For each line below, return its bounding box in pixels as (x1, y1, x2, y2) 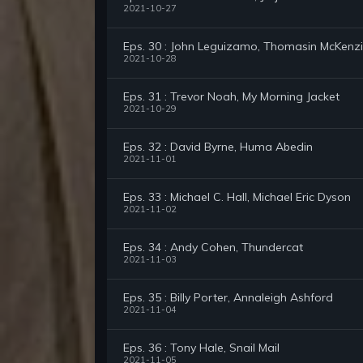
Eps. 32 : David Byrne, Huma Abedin (123, 139, 313, 155)
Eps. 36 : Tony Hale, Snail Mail (123, 340, 280, 356)
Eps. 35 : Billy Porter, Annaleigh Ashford (123, 290, 333, 305)
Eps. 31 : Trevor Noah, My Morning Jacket (123, 89, 340, 105)
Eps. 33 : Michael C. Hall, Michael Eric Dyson (123, 190, 351, 205)
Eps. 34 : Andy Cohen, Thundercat (123, 240, 303, 255)
